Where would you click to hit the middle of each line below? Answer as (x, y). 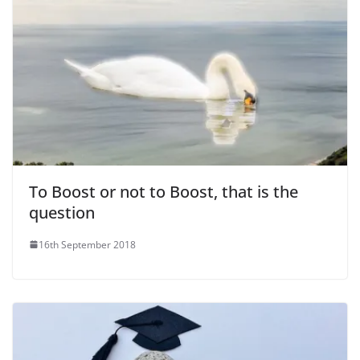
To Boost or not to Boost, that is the (164, 191)
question (62, 212)
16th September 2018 (87, 244)
